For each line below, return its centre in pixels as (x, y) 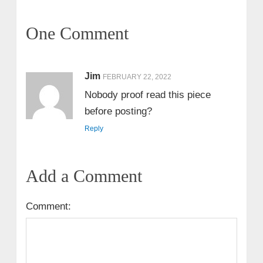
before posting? (118, 112)
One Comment (77, 33)
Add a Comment (84, 176)
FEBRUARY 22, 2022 (137, 77)
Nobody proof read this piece (147, 95)
